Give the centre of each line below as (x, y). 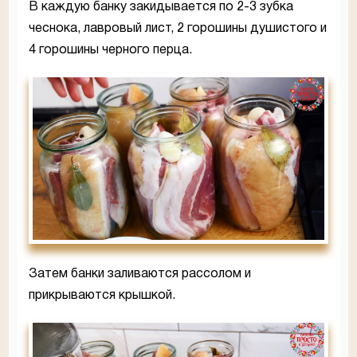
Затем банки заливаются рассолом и (140, 275)
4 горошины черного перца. (110, 50)
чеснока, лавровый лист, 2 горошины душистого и (178, 28)
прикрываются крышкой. (102, 296)
